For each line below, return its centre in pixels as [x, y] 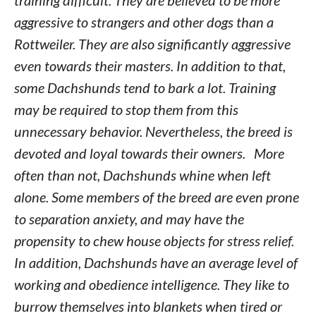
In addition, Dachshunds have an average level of [156, 262]
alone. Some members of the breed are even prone [156, 197]
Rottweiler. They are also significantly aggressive [152, 44]
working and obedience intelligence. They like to [151, 284]
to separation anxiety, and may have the [129, 219]
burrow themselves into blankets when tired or [148, 306]
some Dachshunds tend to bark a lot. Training [145, 87]
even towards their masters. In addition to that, [150, 66]
